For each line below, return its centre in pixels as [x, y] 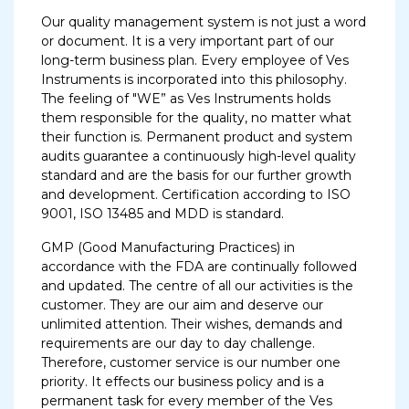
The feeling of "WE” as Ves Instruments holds [186, 99]
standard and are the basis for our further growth [196, 175]
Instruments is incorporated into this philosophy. [194, 79]
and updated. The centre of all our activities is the [197, 286]
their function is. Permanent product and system [197, 137]
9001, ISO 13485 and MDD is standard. [163, 214]
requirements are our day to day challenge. [178, 343]
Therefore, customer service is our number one [191, 362]
